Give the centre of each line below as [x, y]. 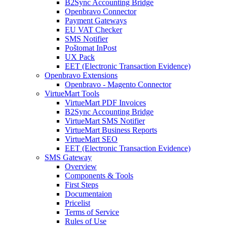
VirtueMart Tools [72, 93]
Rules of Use [86, 221]
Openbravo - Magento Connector [118, 84]
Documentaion [88, 194]
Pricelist [78, 203]
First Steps [82, 184]
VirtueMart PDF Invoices [105, 102]
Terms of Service [92, 212]
